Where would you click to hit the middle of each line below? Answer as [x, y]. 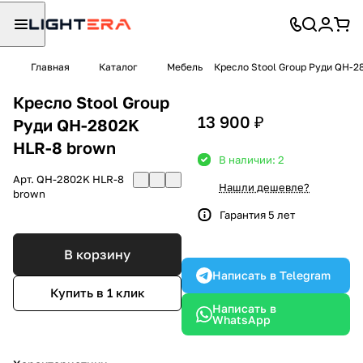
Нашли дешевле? [264, 187]
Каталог [118, 67]
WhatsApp [241, 319]
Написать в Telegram [271, 275]
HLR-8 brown [64, 147]
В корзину [97, 254]
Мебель [185, 67]
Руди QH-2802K [76, 124]
